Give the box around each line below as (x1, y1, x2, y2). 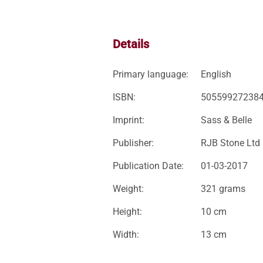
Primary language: (113, 69, 188, 80)
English (201, 69, 231, 80)
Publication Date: (113, 160, 184, 171)
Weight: (113, 183, 144, 194)
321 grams (201, 183, 245, 194)
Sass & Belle (201, 114, 252, 126)
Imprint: (113, 114, 144, 126)
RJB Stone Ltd (201, 137, 260, 149)
